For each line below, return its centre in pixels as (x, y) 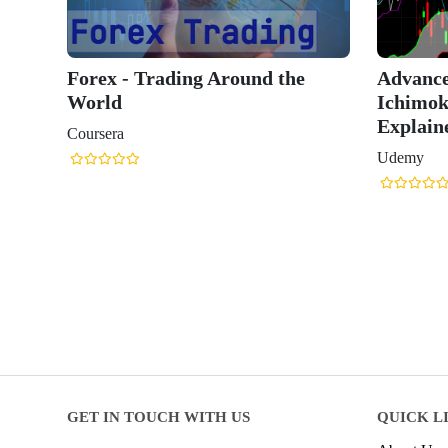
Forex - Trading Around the (186, 77)
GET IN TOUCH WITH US (158, 416)
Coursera (95, 133)
